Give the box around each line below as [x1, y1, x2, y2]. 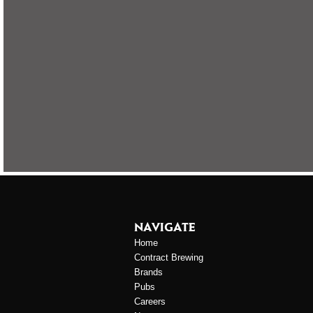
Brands [134, 267, 163, 278]
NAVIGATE [134, 219, 195, 235]
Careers [134, 296, 166, 307]
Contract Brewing [134, 252, 203, 263]
